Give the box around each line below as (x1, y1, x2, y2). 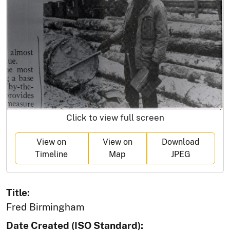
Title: (6, 186, 30, 198)
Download (162, 137, 200, 147)
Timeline (35, 149, 68, 159)
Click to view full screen (66, 112, 164, 123)
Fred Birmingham (6, 201, 84, 213)
